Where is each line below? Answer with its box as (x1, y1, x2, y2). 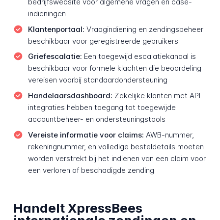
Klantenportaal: (27, 24, 84, 34)
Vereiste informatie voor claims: (27, 130, 144, 139)
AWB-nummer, (143, 130, 194, 139)
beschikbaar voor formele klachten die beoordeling (27, 63, 201, 73)
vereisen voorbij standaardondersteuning (27, 75, 167, 85)
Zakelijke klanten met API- (112, 90, 204, 100)
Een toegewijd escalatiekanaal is (82, 52, 196, 61)
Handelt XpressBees (13, 200, 142, 216)
